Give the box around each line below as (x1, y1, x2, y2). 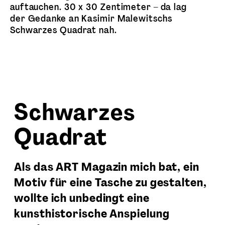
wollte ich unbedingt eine (14, 190, 150, 206)
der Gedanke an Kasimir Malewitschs (10, 12, 172, 25)
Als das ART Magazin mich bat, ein (14, 159, 199, 175)
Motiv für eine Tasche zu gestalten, (14, 175, 207, 190)
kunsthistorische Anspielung (14, 206, 170, 221)
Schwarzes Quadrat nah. (10, 24, 117, 36)
